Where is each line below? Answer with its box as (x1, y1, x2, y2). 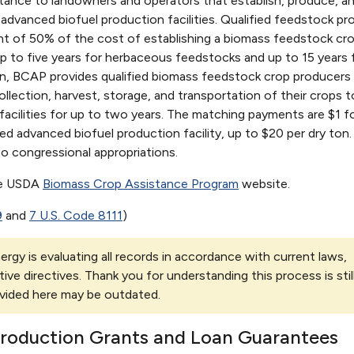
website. (239, 175, 290, 191)
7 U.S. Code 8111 (29, 207, 122, 223)
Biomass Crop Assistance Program (43, 175, 239, 191)
